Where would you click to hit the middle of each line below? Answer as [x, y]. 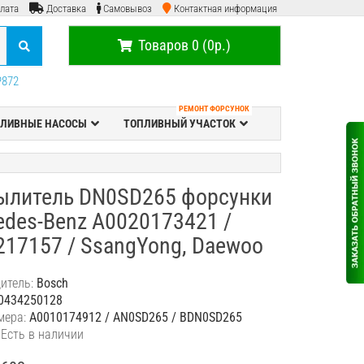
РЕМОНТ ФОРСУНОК [214, 108]
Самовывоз [128, 9]
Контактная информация [225, 9]
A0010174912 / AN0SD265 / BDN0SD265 [136, 317]
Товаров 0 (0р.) [185, 45]
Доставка [66, 9]
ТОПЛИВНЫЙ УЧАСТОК [179, 123]
